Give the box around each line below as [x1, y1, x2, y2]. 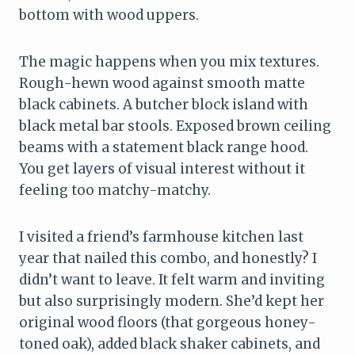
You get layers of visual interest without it [19, 159, 305, 177]
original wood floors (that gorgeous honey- [19, 313, 316, 331]
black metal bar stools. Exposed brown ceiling [19, 116, 331, 135]
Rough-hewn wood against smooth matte [19, 74, 305, 92]
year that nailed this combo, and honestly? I [19, 249, 317, 267]
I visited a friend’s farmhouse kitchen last [19, 227, 303, 246]
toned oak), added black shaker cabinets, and [19, 334, 320, 353]
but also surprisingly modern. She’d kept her [19, 292, 324, 310]
